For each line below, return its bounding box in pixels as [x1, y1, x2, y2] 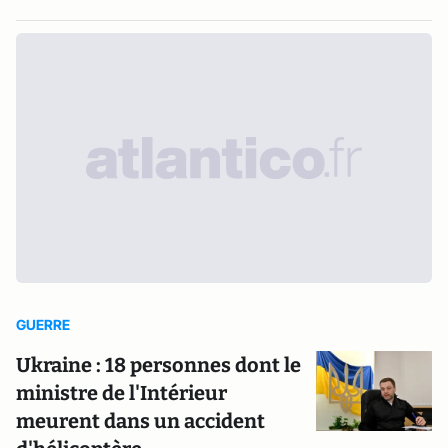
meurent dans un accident [16, 409, 265, 433]
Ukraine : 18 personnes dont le [16, 353, 301, 377]
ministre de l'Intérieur [16, 381, 227, 405]
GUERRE [16, 316, 70, 333]
